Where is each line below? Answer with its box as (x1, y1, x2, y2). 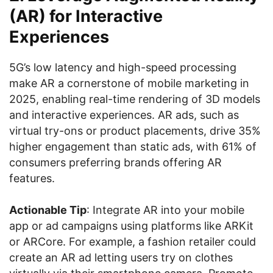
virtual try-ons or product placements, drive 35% (9, 124, 261, 137)
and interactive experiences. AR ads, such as (9, 108, 239, 121)
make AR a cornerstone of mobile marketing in (9, 77, 249, 90)
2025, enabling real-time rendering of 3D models (9, 93, 260, 105)
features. (9, 172, 55, 185)
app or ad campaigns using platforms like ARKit (9, 219, 253, 232)
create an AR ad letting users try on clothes (9, 251, 233, 264)
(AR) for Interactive (9, 6, 163, 26)
